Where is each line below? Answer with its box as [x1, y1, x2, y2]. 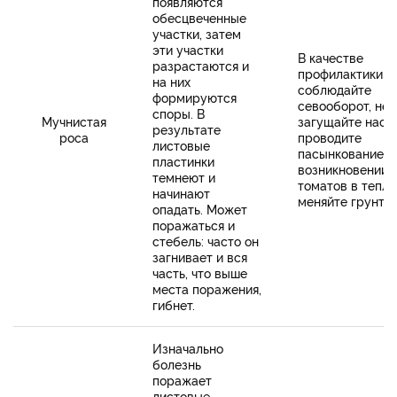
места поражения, [152, 280, 261, 298]
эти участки [152, 41, 223, 58]
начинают [152, 184, 210, 202]
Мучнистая [42, 113, 106, 130]
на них [152, 73, 191, 90]
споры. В [152, 105, 205, 122]
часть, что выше [152, 264, 247, 282]
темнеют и [152, 168, 215, 186]
